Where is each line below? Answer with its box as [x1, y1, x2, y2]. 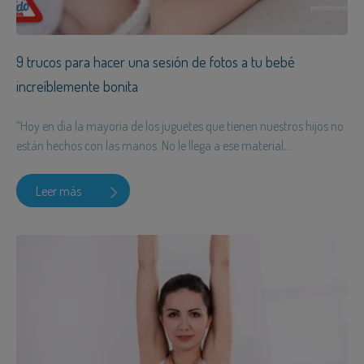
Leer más [36, 182, 81, 199]
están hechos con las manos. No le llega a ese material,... [16, 137, 293, 154]
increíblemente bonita [16, 77, 138, 96]
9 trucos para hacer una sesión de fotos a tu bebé [16, 53, 295, 71]
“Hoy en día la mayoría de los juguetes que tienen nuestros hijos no [16, 118, 344, 135]
